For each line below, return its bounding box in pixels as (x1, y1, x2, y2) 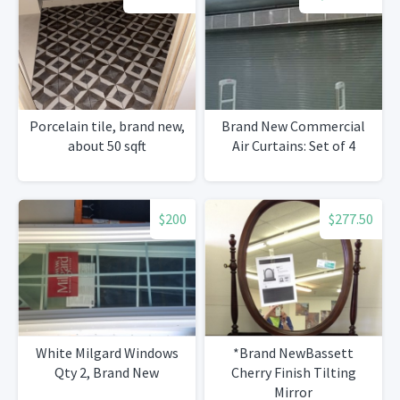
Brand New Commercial (221, 117, 365, 136)
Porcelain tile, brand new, (29, 117, 185, 136)
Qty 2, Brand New (54, 362, 159, 381)
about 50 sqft (67, 137, 146, 155)
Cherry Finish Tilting (230, 362, 356, 381)
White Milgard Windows (35, 343, 179, 362)
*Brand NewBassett (233, 343, 354, 362)
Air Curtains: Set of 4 (231, 137, 355, 155)
